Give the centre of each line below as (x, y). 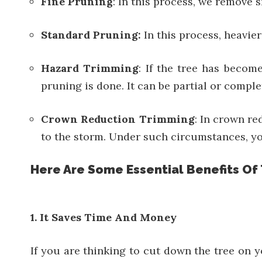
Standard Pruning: (91, 35)
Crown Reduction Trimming (118, 119)
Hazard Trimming (90, 68)
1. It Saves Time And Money (104, 217)
